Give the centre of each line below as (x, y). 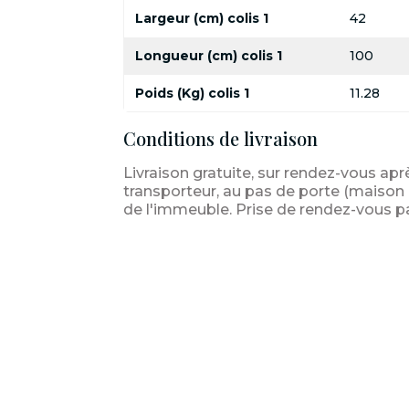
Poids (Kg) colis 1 (192, 93)
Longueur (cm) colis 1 (208, 55)
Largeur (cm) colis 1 (201, 19)
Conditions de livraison (220, 139)
